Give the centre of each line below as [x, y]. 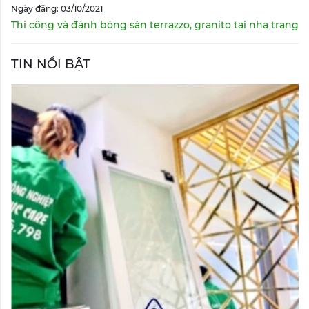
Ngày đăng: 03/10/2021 [57, 8]
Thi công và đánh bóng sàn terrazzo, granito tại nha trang [155, 24]
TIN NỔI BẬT [51, 64]
